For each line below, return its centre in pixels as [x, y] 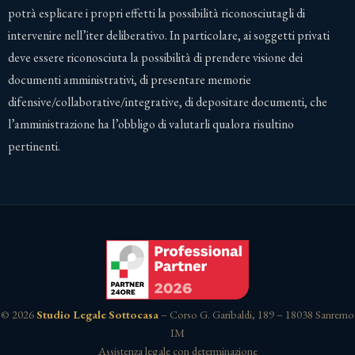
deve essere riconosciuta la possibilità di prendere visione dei [155, 57]
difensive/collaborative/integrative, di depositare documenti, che [168, 101]
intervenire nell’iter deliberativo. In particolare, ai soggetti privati [169, 35]
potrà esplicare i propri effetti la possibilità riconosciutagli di [157, 13]
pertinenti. [34, 146]
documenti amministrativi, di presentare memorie [130, 79]
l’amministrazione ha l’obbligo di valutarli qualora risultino [151, 124]
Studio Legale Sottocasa [97, 315]
